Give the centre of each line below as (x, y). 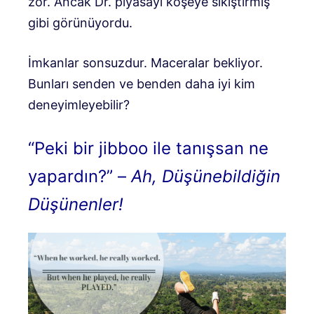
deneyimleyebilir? (79, 105)
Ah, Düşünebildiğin (206, 177)
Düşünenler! (76, 205)
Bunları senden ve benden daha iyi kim (142, 84)
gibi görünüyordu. (80, 23)
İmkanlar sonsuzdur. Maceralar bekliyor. (145, 63)
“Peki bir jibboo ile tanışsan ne (148, 149)
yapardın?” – (80, 177)
